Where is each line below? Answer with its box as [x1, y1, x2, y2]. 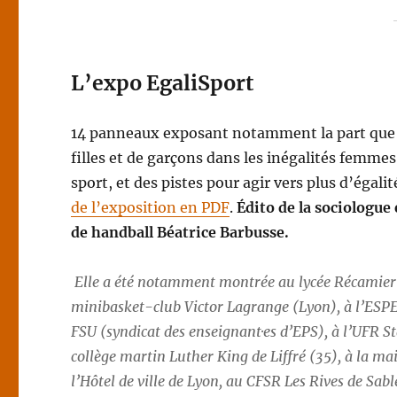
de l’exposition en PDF [71, 198, 230, 216]
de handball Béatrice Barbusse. [71, 223, 290, 241]
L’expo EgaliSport [71, 70, 254, 96]
